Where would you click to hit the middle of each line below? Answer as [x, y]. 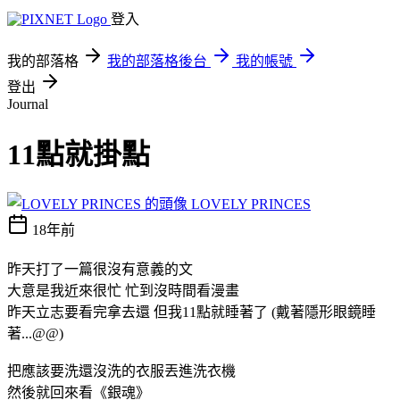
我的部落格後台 [157, 61]
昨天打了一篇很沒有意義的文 [100, 269]
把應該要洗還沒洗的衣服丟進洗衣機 [121, 371]
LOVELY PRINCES [251, 204]
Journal [28, 104]
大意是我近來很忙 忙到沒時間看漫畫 [123, 290]
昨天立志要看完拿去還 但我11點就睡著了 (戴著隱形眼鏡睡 [192, 312]
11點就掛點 [79, 155]
